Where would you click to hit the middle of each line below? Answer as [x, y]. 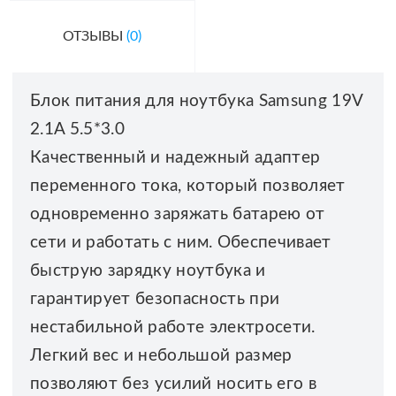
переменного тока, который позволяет [187, 186]
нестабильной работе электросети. [172, 327]
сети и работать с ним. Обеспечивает [180, 242]
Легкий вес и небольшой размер [161, 355]
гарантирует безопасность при [155, 299]
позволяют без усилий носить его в [173, 384]
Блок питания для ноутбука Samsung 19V [196, 101]
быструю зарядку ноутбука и [148, 270]
